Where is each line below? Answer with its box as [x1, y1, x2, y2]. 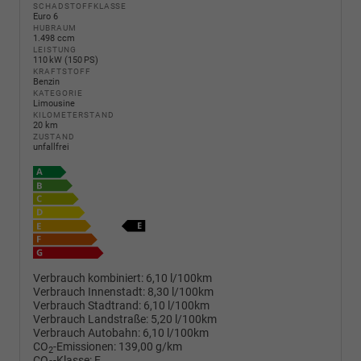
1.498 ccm [33, 32, 75, 44]
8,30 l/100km [147, 285, 214, 300]
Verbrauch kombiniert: [33, 272, 143, 286]
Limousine [33, 98, 75, 109]
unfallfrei [33, 141, 69, 152]
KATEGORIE [33, 88, 83, 98]
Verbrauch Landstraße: [33, 313, 148, 327]
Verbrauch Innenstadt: [33, 285, 145, 300]
